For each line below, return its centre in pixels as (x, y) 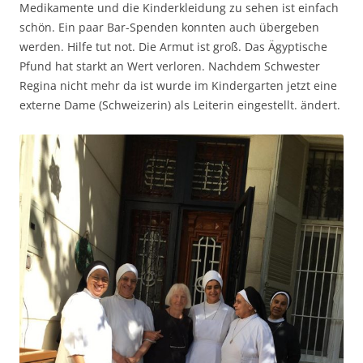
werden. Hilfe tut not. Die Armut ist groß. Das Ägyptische (173, 47)
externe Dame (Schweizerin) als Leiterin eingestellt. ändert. (180, 105)
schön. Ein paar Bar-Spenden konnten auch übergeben (169, 28)
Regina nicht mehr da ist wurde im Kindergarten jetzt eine (178, 86)
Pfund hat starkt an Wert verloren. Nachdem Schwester (170, 66)
